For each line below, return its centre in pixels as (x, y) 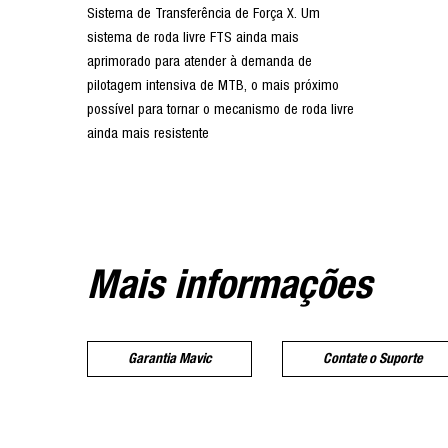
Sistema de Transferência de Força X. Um (203, 14)
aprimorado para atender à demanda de (199, 62)
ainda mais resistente (148, 134)
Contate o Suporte (372, 359)
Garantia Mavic (169, 359)
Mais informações (229, 286)
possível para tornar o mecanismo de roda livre (220, 110)
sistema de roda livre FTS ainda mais (193, 38)
